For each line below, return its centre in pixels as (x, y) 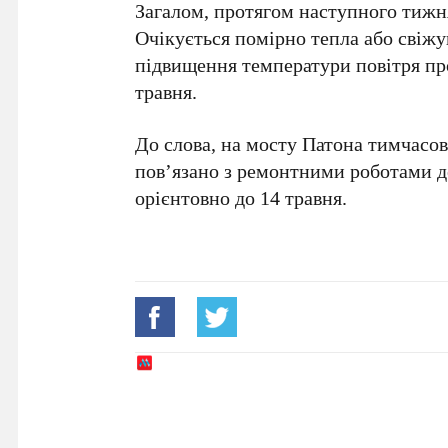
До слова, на (191, 143)
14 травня (301, 197)
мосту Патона (305, 143)
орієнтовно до (198, 197)
